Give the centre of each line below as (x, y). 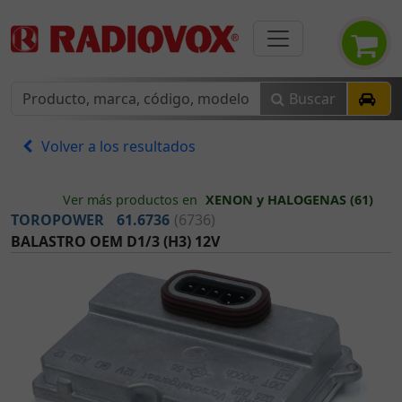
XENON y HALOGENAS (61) (289, 200)
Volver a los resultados (118, 146)
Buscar (312, 99)
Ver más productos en (130, 200)
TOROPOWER (57, 220)
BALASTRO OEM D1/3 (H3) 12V (115, 241)
